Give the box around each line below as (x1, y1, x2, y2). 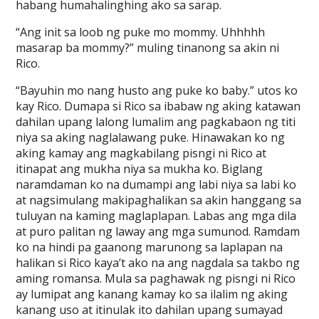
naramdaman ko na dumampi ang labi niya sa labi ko (16, 177, 297, 192)
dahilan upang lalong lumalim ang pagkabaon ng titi (16, 114, 296, 130)
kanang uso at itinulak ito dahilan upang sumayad (16, 302, 283, 318)
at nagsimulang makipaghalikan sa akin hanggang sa (16, 192, 302, 208)
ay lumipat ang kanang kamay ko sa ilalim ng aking (16, 286, 288, 302)
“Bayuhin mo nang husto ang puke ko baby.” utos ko (16, 83, 298, 98)
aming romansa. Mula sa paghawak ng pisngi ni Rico (16, 271, 296, 286)
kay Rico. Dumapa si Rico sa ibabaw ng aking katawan (16, 98, 301, 114)
